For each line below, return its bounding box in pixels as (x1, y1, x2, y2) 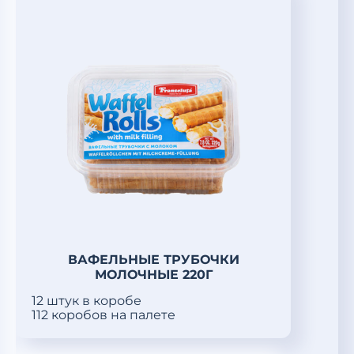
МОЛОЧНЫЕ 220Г (94, 267, 213, 282)
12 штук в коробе (32, 293, 141, 308)
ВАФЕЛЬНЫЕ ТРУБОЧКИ (67, 252, 239, 267)
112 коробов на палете (32, 307, 175, 322)
